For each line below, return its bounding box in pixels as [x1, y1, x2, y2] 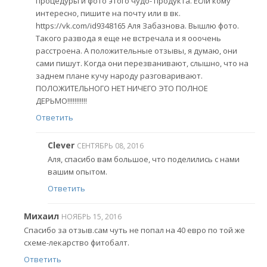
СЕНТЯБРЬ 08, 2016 [77, 140, 144, 151]
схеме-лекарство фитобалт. [24, 237, 129, 249]
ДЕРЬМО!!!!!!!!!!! [36, 95, 87, 107]
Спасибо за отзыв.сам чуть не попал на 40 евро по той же [24, 225, 245, 236]
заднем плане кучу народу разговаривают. [36, 70, 203, 82]
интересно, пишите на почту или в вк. [36, 8, 181, 19]
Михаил [24, 210, 59, 222]
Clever [48, 139, 74, 151]
